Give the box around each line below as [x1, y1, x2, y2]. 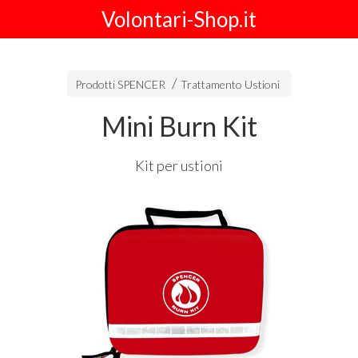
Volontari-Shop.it [101, 6, 257, 32]
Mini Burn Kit [101, 109, 257, 142]
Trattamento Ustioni [180, 78, 280, 91]
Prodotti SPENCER [74, 78, 165, 91]
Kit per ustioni [135, 157, 223, 174]
